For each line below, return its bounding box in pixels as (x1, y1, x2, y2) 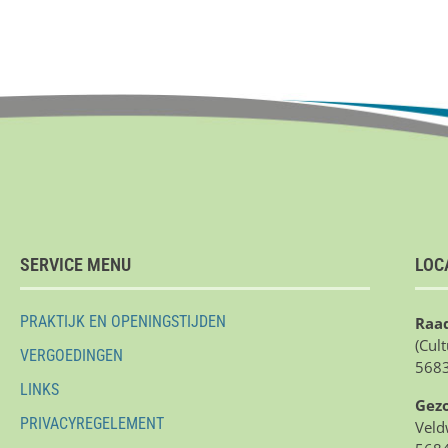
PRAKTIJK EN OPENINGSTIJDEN (20, 311, 226, 331)
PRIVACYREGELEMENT (20, 413, 164, 433)
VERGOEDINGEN (20, 345, 123, 365)
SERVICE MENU (20, 253, 131, 275)
